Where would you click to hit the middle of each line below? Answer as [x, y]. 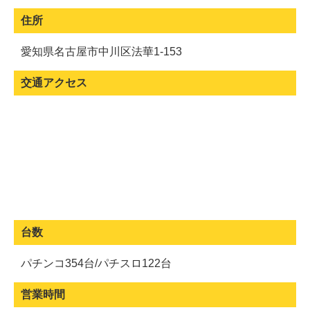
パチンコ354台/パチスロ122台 [96, 263]
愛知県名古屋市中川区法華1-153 [101, 51]
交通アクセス [54, 82]
